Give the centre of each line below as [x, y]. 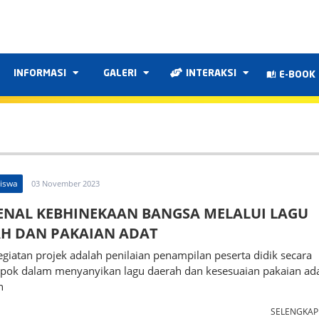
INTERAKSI [213, 74]
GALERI [121, 74]
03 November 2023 [66, 183]
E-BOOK [296, 75]
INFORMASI [41, 74]
